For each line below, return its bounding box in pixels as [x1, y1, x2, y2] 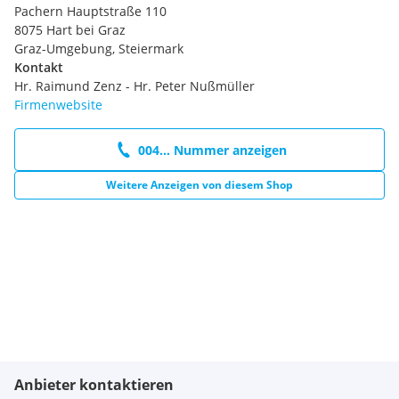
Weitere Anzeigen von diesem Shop [106, 177, 293, 193]
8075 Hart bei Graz [14, 21, 126, 39]
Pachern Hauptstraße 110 [14, 3, 167, 20]
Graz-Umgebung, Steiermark [14, 40, 183, 58]
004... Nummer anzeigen [137, 141, 287, 159]
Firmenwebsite [14, 96, 102, 114]
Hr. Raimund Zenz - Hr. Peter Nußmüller [14, 77, 255, 95]
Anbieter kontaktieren [14, 375, 174, 395]
